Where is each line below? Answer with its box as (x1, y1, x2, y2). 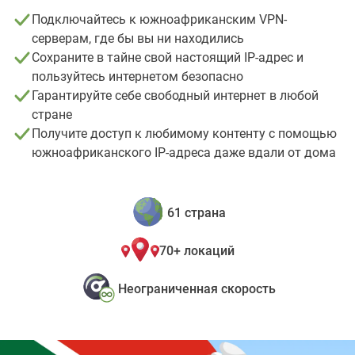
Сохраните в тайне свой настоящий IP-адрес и (32, 50, 303, 65)
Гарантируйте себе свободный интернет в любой (32, 88, 319, 103)
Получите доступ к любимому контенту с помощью (32, 126, 337, 141)
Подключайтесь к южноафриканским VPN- (32, 12, 287, 27)
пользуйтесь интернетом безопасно (32, 69, 243, 84)
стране (32, 107, 72, 122)
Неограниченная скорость (117, 281, 276, 296)
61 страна (167, 205, 226, 220)
